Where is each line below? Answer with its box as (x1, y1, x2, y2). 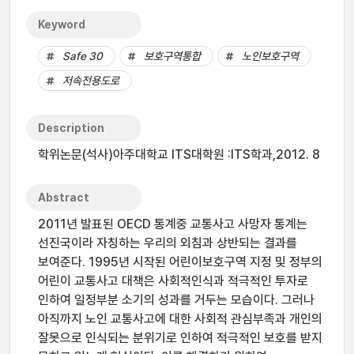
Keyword (38, 18, 85, 31)
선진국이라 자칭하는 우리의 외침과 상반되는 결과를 (38, 235, 297, 250)
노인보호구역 (242, 50, 299, 62)
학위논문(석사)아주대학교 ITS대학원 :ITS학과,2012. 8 (38, 147, 320, 162)
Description (38, 122, 104, 134)
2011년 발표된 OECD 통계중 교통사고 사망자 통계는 (38, 217, 307, 232)
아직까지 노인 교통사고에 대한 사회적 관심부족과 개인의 (38, 311, 322, 326)
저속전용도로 (62, 74, 119, 87)
